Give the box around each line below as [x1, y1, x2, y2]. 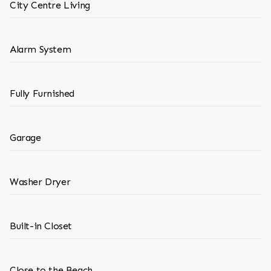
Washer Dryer [10, 176, 71, 188]
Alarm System [10, 44, 71, 55]
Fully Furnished [10, 88, 74, 99]
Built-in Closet [10, 220, 72, 232]
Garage [10, 132, 41, 143]
